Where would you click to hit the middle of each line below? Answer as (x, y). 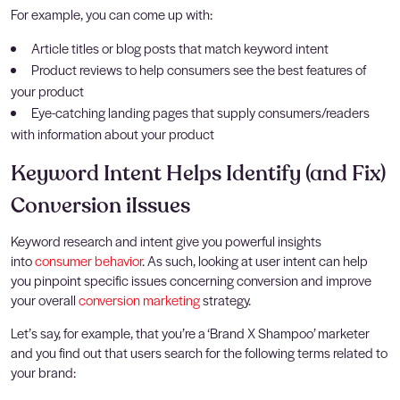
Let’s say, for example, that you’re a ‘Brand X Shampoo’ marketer (190, 332)
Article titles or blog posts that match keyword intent (180, 47)
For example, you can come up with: (112, 13)
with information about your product (112, 133)
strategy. (225, 299)
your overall (45, 299)
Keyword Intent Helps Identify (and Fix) (198, 173)
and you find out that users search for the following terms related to (199, 352)
